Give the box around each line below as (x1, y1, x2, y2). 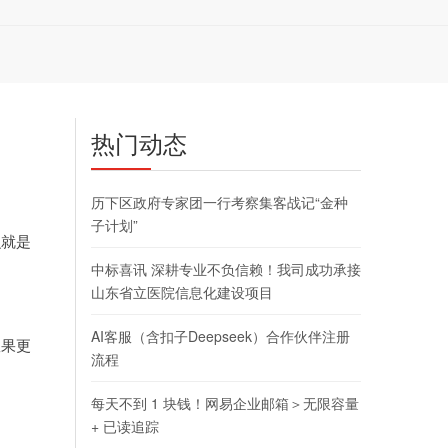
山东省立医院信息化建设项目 (91, 282, 273, 303)
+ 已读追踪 (91, 416, 159, 437)
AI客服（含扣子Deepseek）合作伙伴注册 (91, 326, 350, 347)
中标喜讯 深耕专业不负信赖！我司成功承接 (91, 259, 361, 280)
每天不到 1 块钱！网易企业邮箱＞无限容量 (91, 393, 359, 414)
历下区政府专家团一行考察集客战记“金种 (91, 192, 348, 213)
